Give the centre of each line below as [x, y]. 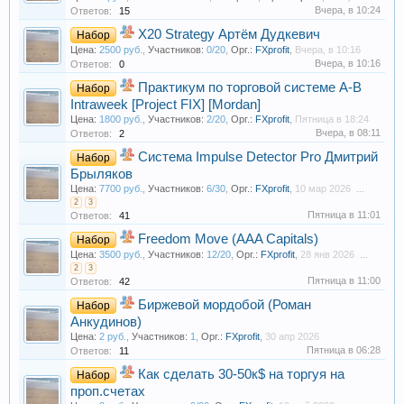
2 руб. [113, 336]
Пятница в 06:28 [344, 349]
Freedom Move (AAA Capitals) [228, 239]
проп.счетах [108, 391]
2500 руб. [121, 49]
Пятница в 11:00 [344, 280]
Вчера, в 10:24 [348, 9]
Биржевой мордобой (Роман [225, 304]
